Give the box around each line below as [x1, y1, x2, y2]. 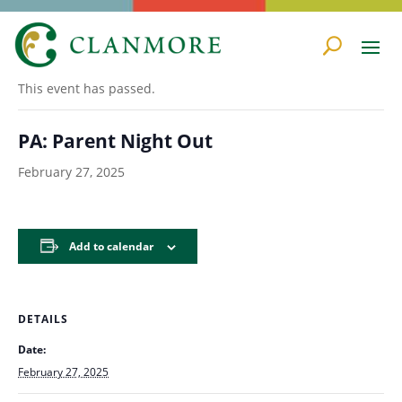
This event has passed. [18, 80, 155, 97]
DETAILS [18, 311, 68, 327]
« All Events [18, 38, 91, 55]
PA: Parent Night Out [18, 128, 213, 153]
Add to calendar [68, 239, 153, 254]
